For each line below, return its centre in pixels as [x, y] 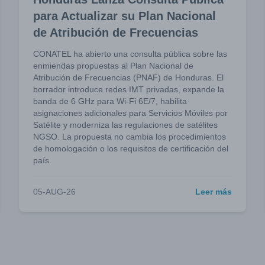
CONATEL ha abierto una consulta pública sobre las [130, 54]
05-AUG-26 [54, 192]
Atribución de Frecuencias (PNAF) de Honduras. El [128, 77]
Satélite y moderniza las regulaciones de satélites [125, 125]
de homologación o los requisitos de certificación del [131, 148]
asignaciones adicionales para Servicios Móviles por [130, 113]
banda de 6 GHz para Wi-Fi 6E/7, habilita [110, 101]
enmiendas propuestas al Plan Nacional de [113, 66]
